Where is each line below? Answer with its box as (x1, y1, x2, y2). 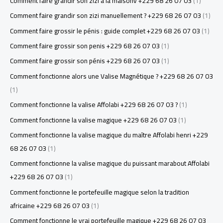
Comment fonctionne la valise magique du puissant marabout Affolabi (10, 157, 210, 170)
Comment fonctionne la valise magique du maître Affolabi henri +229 (10, 128, 208, 142)
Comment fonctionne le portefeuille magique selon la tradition (10, 185, 189, 199)
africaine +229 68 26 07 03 (10, 199, 90, 212)
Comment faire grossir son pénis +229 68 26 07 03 (10, 54, 160, 68)
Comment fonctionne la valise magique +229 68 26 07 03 (10, 113, 177, 126)
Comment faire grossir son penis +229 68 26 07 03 (10, 39, 160, 52)
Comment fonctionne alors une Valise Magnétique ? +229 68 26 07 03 (10, 69, 213, 83)
